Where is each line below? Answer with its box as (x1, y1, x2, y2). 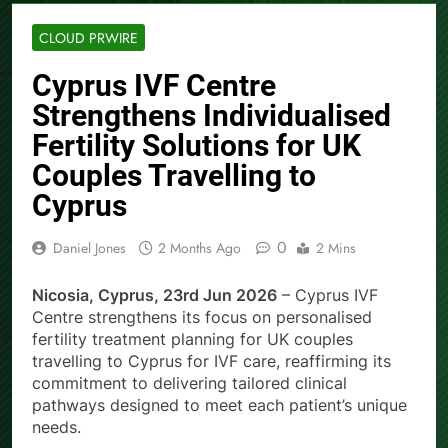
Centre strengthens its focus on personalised (32, 307, 372, 328)
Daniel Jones (53, 238, 126, 259)
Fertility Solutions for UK (32, 128, 361, 164)
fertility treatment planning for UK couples (32, 329, 353, 350)
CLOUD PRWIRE (39, 28, 138, 49)
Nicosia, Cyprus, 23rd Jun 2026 (32, 285, 277, 306)
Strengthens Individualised (32, 98, 391, 134)
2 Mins (316, 238, 356, 259)
